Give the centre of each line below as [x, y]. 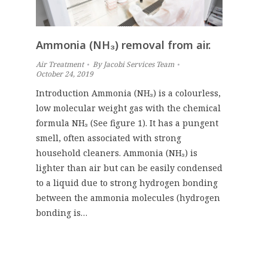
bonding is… [62, 212]
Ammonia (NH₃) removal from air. [123, 45]
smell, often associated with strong [109, 138]
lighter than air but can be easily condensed [129, 167]
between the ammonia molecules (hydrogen [128, 197]
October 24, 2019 [65, 74]
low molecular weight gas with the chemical [128, 108]
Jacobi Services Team [139, 64]
